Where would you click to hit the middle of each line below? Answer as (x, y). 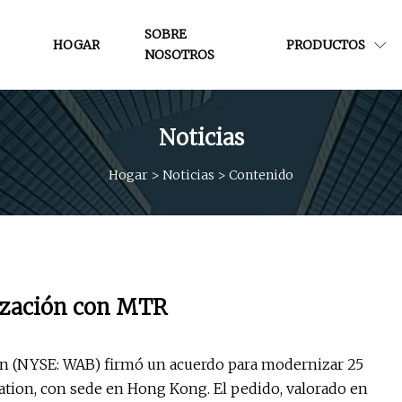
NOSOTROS (179, 55)
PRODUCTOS (326, 44)
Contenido (261, 175)
